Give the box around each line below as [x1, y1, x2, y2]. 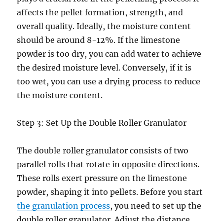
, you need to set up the [110, 201, 202, 211]
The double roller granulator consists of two [17, 146, 189, 155]
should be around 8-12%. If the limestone [17, 35, 181, 45]
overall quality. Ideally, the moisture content [17, 21, 191, 31]
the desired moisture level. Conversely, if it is [17, 63, 192, 73]
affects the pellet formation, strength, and [17, 7, 184, 17]
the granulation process [17, 201, 110, 211]
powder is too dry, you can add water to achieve [17, 49, 202, 59]
